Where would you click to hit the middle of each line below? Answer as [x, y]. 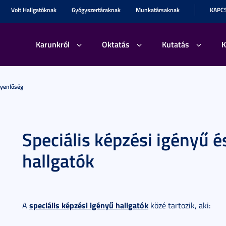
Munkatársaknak [158, 10]
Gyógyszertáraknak [96, 10]
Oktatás [116, 44]
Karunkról [53, 44]
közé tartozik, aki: [179, 205]
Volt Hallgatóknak [34, 10]
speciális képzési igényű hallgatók [89, 205]
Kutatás [176, 44]
